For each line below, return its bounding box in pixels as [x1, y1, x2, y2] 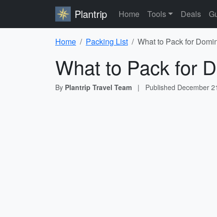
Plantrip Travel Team [65, 82, 132, 92]
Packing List [86, 36, 128, 47]
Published [145, 82, 177, 92]
